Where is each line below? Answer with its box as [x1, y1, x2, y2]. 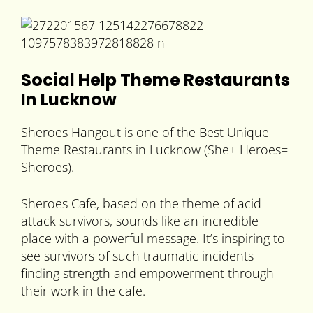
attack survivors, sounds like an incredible [21, 212, 259, 230]
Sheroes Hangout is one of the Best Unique [21, 124, 269, 141]
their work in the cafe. [21, 282, 145, 300]
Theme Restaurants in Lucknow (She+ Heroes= [21, 141, 288, 159]
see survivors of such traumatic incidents [21, 247, 254, 265]
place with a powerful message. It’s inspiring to [21, 230, 285, 247]
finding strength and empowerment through [21, 265, 274, 282]
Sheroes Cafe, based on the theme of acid [21, 195, 261, 212]
